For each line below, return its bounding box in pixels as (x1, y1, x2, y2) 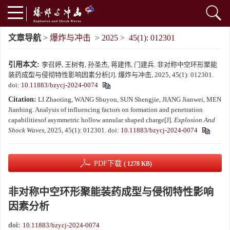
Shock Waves (8, 126, 44, 134)
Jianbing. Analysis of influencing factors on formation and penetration (8, 106, 203, 113)
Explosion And (174, 116, 215, 124)
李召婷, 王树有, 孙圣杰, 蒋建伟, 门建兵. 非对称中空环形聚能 (42, 61, 217, 68)
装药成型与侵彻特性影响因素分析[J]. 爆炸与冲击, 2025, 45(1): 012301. (8, 71, 214, 79)
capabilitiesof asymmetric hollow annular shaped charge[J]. (8, 116, 174, 124)
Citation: (8, 95, 36, 103)
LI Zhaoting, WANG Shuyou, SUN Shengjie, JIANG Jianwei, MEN (38, 95, 221, 103)
